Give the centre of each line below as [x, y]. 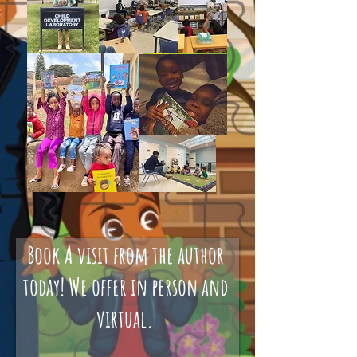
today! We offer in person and [125, 286]
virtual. [125, 318]
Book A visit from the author [125, 255]
